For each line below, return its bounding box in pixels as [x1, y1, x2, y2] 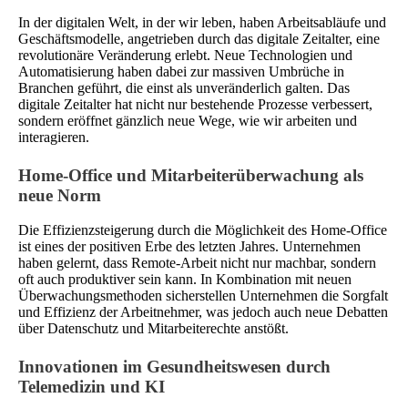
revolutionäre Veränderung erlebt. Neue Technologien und [18, 46, 352, 63]
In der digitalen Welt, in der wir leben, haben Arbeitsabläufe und [18, 14, 386, 30]
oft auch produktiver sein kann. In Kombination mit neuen [18, 271, 352, 288]
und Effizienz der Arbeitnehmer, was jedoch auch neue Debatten [18, 304, 388, 321]
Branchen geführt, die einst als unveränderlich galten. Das [18, 79, 350, 96]
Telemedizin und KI [18, 377, 165, 397]
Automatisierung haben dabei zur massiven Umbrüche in [18, 63, 344, 79]
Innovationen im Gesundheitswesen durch [18, 357, 331, 377]
